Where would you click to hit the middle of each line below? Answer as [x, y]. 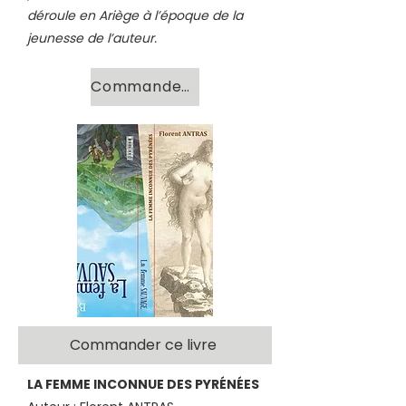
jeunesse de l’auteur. [94, 38]
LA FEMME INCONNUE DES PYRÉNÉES [143, 384]
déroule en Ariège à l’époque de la [135, 15]
